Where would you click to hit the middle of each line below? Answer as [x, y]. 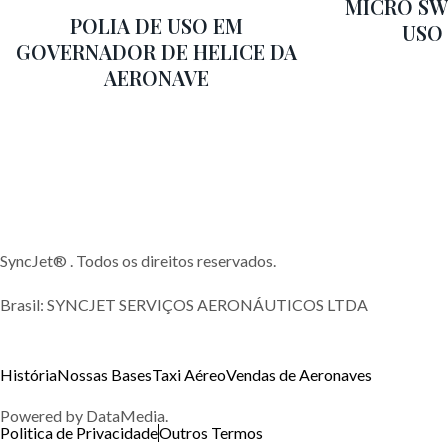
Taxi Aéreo [189, 374]
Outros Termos [211, 432]
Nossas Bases [104, 374]
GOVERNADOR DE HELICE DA [157, 51]
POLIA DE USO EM [157, 25]
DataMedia [125, 415]
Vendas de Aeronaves [299, 374]
